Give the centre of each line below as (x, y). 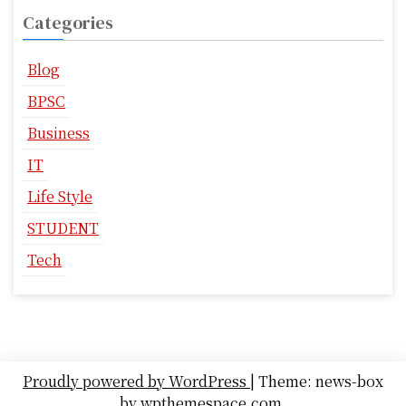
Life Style (60, 196)
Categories (68, 23)
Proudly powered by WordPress (136, 381)
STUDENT (63, 228)
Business (58, 133)
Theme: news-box (321, 381)
